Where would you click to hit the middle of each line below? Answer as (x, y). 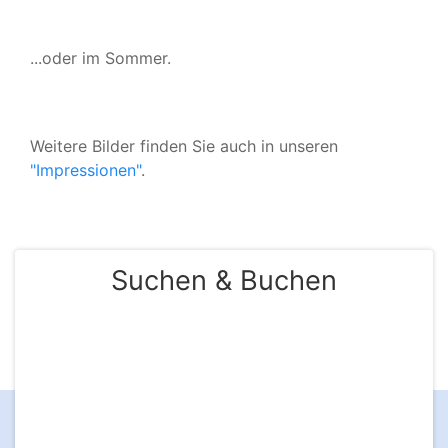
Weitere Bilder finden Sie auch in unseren (184, 146)
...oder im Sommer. (100, 58)
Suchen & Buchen (224, 281)
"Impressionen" (85, 170)
